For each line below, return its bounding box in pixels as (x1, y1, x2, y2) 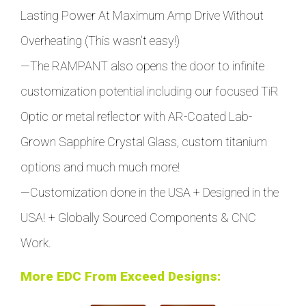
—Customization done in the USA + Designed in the (20, 184, 279, 199)
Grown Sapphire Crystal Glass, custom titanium (20, 134, 267, 149)
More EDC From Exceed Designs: (20, 268, 221, 284)
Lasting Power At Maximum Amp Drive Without (20, 8, 264, 23)
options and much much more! (20, 159, 180, 174)
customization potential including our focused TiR (20, 83, 279, 98)
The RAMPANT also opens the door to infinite (30, 58, 264, 73)
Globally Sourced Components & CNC (58, 210, 256, 225)
